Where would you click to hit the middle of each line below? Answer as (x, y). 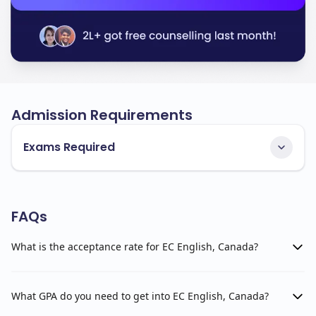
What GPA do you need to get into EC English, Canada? (140, 296)
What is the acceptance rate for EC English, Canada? (135, 247)
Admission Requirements (102, 115)
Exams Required (69, 147)
